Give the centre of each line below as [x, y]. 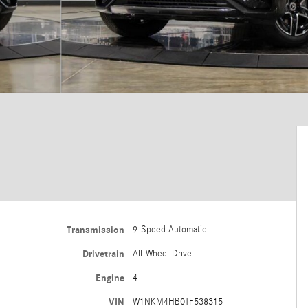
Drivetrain [103, 254]
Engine [110, 278]
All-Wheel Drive [162, 253]
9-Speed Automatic [169, 229]
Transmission [95, 230]
